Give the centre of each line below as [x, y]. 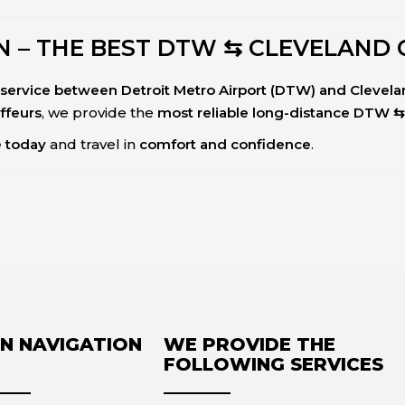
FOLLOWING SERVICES [274, 365]
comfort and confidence [226, 145]
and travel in [93, 145]
